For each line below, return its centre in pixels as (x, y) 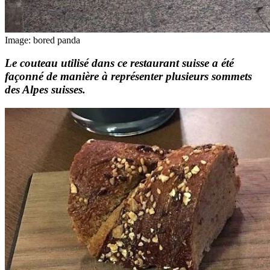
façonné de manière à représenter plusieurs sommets (128, 77)
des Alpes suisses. (45, 90)
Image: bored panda (42, 40)
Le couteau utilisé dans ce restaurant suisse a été (119, 63)
